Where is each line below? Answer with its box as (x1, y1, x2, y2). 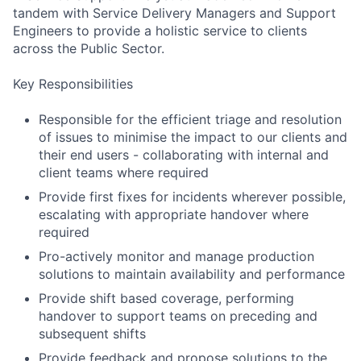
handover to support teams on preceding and (39, 307, 317, 324)
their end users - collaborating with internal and (39, 146, 329, 163)
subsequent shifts (39, 325, 146, 342)
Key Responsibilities (13, 75, 133, 92)
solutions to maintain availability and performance (39, 265, 345, 282)
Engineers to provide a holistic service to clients (13, 22, 307, 39)
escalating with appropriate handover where (39, 205, 309, 222)
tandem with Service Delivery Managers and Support (13, 4, 336, 21)
